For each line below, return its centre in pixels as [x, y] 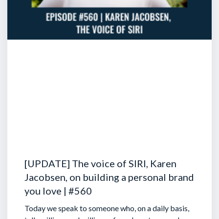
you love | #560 [58, 190]
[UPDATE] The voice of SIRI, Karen [100, 163]
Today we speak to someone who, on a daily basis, [107, 208]
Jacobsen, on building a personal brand [109, 177]
